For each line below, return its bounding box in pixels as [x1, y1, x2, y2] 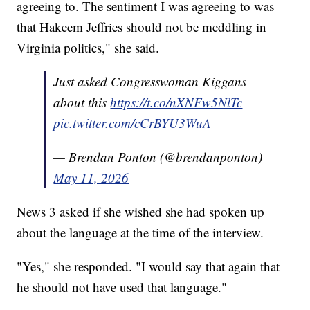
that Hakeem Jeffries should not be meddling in [17, 17, 267, 35]
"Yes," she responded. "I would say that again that [17, 257, 280, 275]
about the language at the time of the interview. [17, 223, 264, 241]
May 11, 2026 [53, 168, 129, 186]
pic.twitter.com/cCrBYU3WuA [53, 113, 212, 131]
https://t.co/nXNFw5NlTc [110, 93, 243, 111]
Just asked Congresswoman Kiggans [53, 72, 247, 90]
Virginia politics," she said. [17, 38, 160, 56]
